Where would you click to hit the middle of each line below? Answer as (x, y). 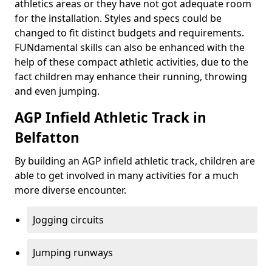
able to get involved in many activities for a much (127, 175)
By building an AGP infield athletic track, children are (135, 161)
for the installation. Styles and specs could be (118, 18)
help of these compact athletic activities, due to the (131, 62)
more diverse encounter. (70, 190)
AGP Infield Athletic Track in (110, 117)
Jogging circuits (68, 220)
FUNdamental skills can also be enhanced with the (130, 47)
